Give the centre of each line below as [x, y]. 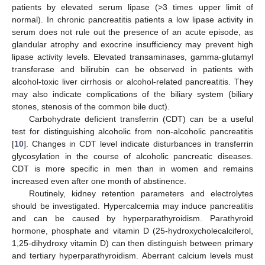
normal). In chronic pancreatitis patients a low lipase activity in [132, 20]
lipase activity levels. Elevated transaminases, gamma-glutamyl [132, 57]
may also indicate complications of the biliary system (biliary [132, 94]
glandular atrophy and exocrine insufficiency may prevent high [132, 44]
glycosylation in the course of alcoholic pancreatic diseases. [132, 156]
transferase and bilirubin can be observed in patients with [132, 69]
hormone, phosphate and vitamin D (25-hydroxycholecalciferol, [132, 231]
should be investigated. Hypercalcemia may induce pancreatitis [132, 206]
